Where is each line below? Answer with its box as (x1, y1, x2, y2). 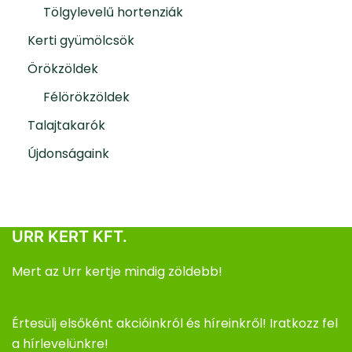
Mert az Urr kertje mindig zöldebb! (12, 262, 222, 281)
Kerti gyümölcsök (27, 31, 134, 50)
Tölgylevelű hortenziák (43, 3, 183, 22)
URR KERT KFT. (12, 227, 127, 247)
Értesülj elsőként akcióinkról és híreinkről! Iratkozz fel (12, 314, 338, 333)
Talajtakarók (27, 116, 105, 135)
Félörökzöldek (43, 88, 130, 107)
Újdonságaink (27, 145, 109, 163)
